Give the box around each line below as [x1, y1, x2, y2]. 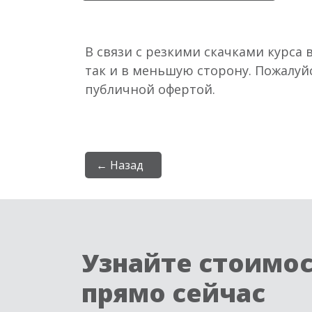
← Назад [96, 157, 143, 173]
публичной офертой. [85, 81, 215, 97]
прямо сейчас [81, 276, 265, 310]
